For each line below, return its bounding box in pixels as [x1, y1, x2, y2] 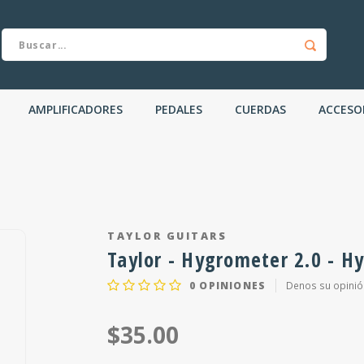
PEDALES [155, 101, 202, 117]
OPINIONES [196, 278, 266, 292]
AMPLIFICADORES [28, 101, 123, 117]
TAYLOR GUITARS [107, 229, 227, 243]
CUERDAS [235, 101, 286, 117]
